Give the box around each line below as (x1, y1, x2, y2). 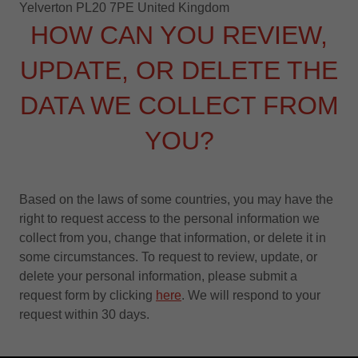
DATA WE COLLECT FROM (19, 91, 339, 120)
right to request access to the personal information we (19, 212, 320, 225)
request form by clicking (19, 288, 156, 302)
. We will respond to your (181, 288, 320, 302)
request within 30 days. (19, 308, 149, 321)
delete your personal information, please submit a (19, 269, 297, 283)
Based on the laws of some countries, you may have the (19, 193, 333, 206)
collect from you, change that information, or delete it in (19, 231, 326, 245)
